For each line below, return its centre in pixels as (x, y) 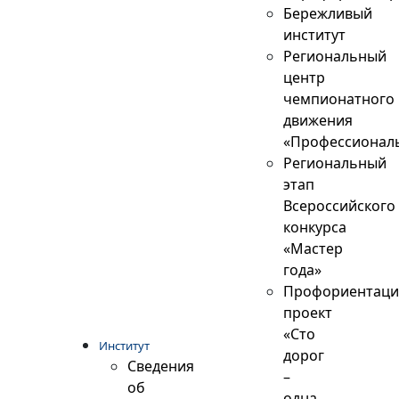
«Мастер (313, 249)
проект (307, 313)
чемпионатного (338, 99)
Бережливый (327, 14)
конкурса (314, 228)
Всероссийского (339, 206)
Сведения (161, 366)
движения (318, 121)
